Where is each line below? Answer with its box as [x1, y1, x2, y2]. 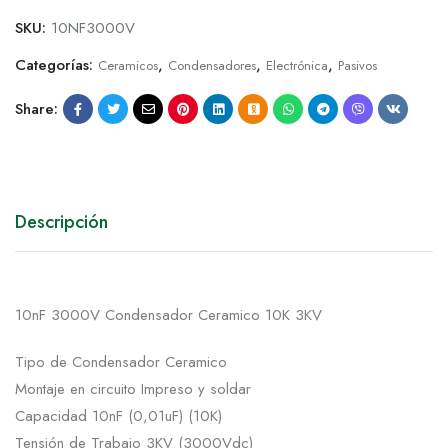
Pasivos [338, 56, 377, 76]
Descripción [15, 209, 108, 236]
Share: [15, 97, 58, 120]
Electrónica [266, 56, 328, 76]
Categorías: [15, 54, 98, 77]
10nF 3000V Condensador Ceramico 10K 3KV [15, 304, 322, 327]
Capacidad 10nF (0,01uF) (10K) [15, 405, 222, 428]
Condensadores [168, 56, 256, 76]
